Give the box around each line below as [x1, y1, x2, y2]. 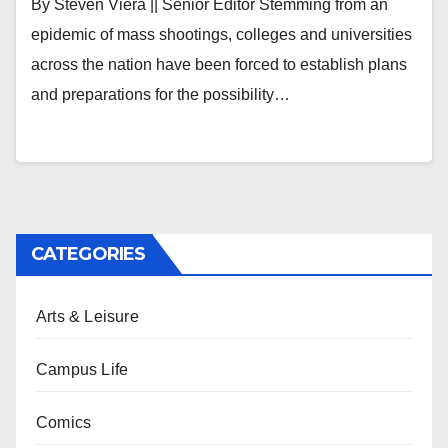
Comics [36, 414, 92, 431]
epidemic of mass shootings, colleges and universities [31, 26, 412, 43]
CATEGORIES [31, 243, 145, 265]
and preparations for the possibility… [31, 86, 290, 103]
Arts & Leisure [36, 308, 139, 325]
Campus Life [36, 361, 129, 378]
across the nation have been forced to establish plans [31, 56, 407, 73]
